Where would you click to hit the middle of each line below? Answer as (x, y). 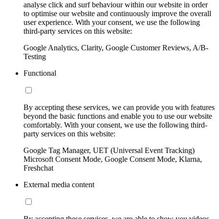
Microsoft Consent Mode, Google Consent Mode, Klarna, (113, 159)
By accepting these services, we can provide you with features (119, 107)
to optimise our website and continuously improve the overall (117, 13)
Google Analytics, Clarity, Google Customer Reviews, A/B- (116, 47)
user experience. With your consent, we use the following (112, 22)
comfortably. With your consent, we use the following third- (115, 125)
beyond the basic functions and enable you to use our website (118, 116)
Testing (35, 56)
